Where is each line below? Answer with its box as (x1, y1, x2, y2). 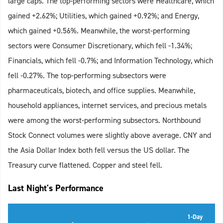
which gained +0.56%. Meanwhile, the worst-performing (8, 25, 190, 36)
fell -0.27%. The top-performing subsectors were (8, 70, 166, 81)
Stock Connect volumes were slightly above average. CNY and (8, 130, 211, 141)
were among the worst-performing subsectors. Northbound (8, 115, 201, 126)
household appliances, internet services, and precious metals (8, 100, 207, 111)
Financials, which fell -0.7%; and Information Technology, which (8, 55, 213, 66)
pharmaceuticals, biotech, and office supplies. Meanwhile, (8, 85, 195, 96)
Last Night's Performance (8, 182, 104, 195)
